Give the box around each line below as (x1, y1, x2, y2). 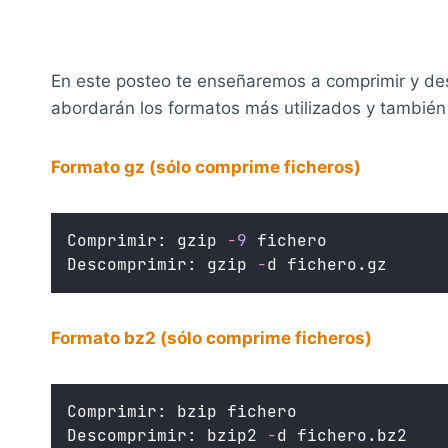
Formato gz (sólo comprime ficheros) (51, 156, 361, 177)
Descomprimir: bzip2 (67, 424, 267, 446)
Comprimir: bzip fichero (67, 400, 297, 422)
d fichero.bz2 (277, 424, 407, 446)
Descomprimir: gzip (67, 253, 257, 275)
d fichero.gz (267, 253, 387, 275)
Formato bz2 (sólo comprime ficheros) (51, 327, 372, 348)
